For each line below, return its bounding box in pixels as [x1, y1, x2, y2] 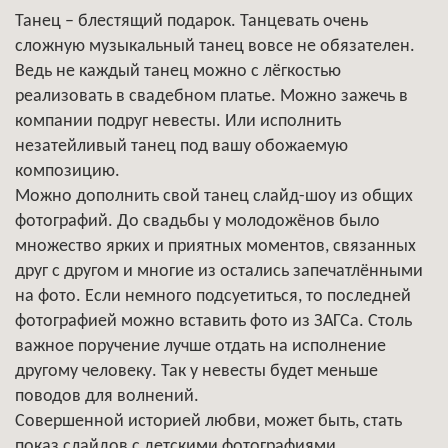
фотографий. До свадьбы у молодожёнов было [15, 211, 380, 231]
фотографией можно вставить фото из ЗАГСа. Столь [15, 311, 412, 331]
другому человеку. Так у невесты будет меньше [15, 361, 378, 381]
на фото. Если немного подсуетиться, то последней [15, 286, 411, 306]
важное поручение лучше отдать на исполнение [15, 336, 386, 356]
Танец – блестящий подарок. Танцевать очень [15, 11, 368, 31]
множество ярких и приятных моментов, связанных [15, 236, 416, 256]
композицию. [15, 161, 120, 181]
